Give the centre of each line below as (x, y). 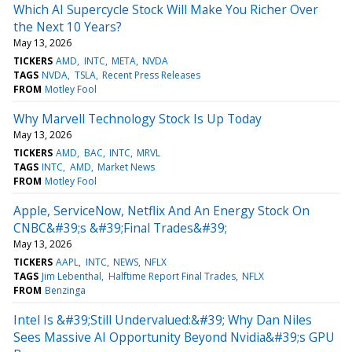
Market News (126, 167)
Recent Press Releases (151, 75)
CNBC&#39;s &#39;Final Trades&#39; (120, 227)
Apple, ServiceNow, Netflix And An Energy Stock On (161, 210)
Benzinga (66, 290)
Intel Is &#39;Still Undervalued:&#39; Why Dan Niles (163, 319)
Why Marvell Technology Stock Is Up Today (137, 118)
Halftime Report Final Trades (172, 276)
